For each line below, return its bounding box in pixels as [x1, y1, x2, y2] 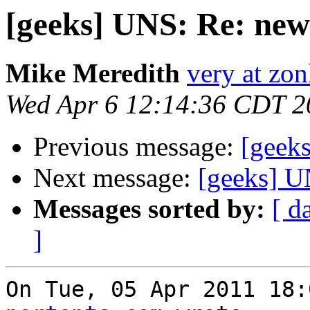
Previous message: [33, 131, 241, 162]
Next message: [33, 163, 198, 193]
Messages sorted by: [33, 194, 265, 224]
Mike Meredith [6, 58, 180, 89]
